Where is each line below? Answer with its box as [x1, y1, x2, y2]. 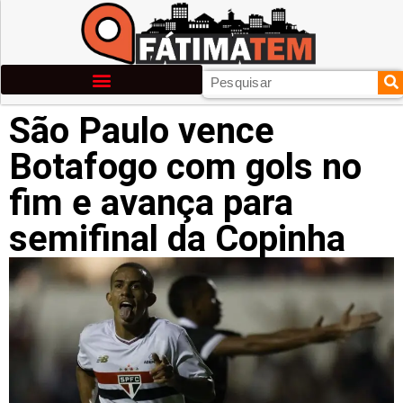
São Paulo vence [9, 110, 274, 152]
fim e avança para [9, 182, 293, 224]
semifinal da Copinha [9, 218, 345, 260]
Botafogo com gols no [9, 146, 362, 188]
